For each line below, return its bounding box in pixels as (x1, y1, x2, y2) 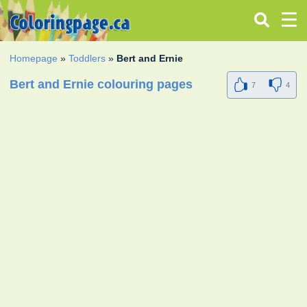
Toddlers (69, 52, 106, 64)
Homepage (10, 52, 58, 64)
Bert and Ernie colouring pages (10, 77, 193, 92)
